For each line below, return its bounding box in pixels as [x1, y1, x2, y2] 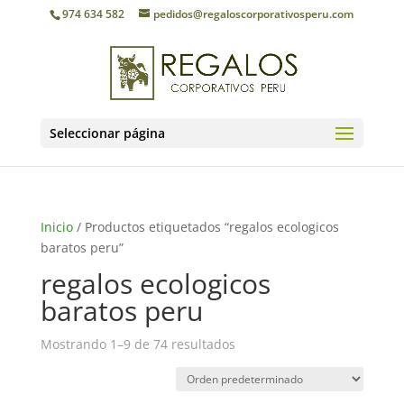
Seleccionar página [49, 124, 165, 142]
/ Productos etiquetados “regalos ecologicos [72, 218, 339, 235]
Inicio [40, 218, 73, 235]
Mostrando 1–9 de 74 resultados [40, 335, 235, 353]
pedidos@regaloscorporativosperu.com [153, 6, 354, 22]
